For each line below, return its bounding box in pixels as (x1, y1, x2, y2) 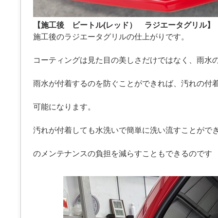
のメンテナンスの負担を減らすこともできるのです (33, 149, 212, 158)
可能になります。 (33, 103, 95, 111)
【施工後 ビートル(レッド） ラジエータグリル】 (33, 21, 215, 30)
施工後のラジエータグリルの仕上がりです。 (33, 33, 189, 41)
